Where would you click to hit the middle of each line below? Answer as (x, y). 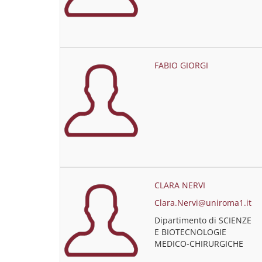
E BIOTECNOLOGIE (190, 232)
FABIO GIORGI (181, 65)
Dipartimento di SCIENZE (203, 220)
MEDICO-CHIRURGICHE (199, 244)
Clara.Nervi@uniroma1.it (203, 203)
